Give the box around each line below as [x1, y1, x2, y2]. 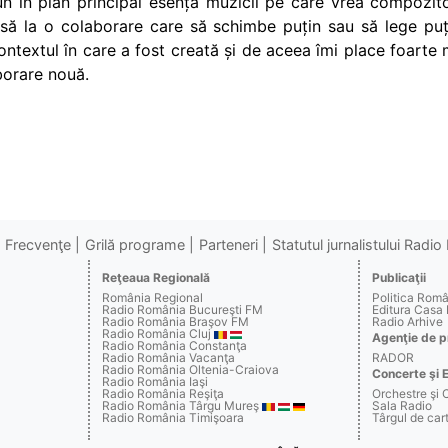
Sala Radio [371, 398, 432, 414]
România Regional [102, 290, 204, 306]
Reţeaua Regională [102, 270, 211, 286]
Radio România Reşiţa [102, 386, 225, 402]
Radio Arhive [371, 314, 443, 330]
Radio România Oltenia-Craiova [102, 362, 280, 378]
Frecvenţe [4, 236, 71, 254]
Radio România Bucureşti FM [102, 302, 264, 318]
